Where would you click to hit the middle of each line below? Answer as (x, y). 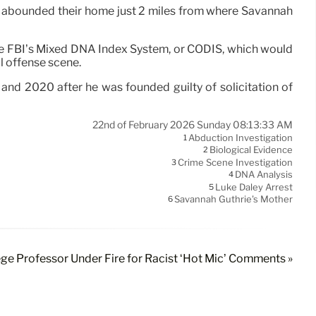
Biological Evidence (251, 150)
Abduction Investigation (241, 138)
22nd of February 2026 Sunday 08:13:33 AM (193, 124)
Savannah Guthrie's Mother (233, 199)
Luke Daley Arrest (254, 187)
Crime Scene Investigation (235, 163)
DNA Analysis (264, 175)
